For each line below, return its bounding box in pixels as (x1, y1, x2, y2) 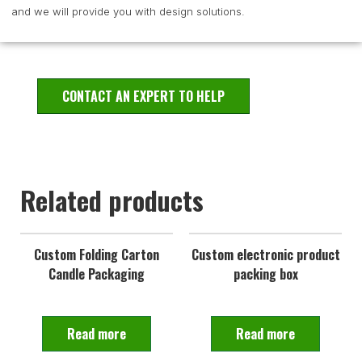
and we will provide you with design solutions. (11, 5, 245, 19)
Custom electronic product (191, 245, 340, 265)
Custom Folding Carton (34, 245, 159, 265)
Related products (20, 181, 204, 220)
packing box (233, 264, 298, 284)
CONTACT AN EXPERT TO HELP (62, 86, 225, 107)
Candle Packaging (48, 264, 145, 284)
